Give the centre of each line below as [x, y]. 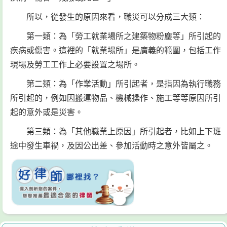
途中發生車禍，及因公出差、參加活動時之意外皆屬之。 [111, 145]
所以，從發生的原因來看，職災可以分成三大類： [116, 17]
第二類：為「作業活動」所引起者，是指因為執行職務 [124, 84]
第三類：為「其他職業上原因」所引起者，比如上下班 [124, 131]
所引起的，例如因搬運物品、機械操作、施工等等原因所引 [116, 98]
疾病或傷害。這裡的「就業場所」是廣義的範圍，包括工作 [116, 50]
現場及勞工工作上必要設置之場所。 [75, 64]
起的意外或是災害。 [47, 112]
